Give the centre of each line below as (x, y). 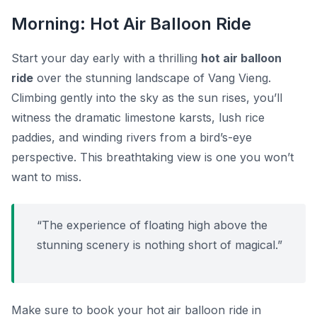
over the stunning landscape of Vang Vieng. (152, 78)
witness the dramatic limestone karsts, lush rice (138, 118)
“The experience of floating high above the (152, 225)
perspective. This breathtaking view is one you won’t (152, 157)
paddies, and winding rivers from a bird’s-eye (132, 138)
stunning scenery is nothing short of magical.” (160, 245)
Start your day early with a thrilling (106, 58)
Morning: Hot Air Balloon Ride (131, 24)
